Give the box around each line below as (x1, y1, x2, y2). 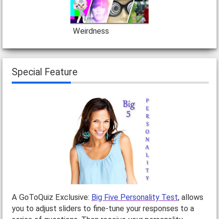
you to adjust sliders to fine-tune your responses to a (11, 204, 194, 214)
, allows (177, 193, 203, 202)
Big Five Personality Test (91, 193, 178, 202)
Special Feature (11, 66, 78, 78)
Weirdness (73, 26, 109, 36)
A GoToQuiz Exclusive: (11, 193, 91, 202)
